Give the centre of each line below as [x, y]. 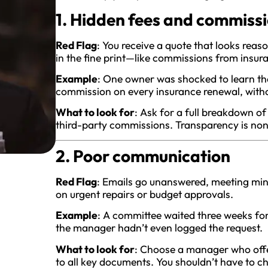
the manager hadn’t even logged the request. [159, 228]
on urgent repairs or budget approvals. [144, 194]
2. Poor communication [143, 156]
